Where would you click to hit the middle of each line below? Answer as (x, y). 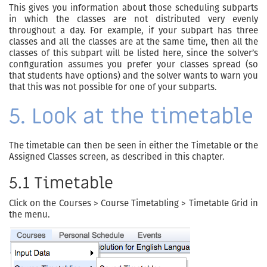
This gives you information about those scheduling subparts (133, 8)
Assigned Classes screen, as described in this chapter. (117, 157)
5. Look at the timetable (131, 117)
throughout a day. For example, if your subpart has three (133, 31)
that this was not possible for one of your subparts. (113, 87)
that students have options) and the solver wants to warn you (133, 76)
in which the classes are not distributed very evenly (133, 19)
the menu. (30, 215)
